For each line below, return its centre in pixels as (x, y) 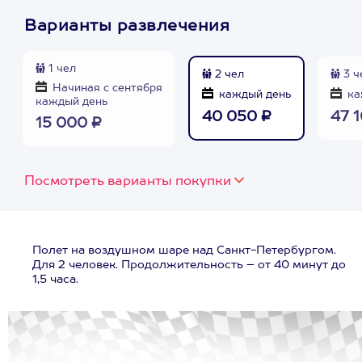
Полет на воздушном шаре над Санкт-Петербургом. (184, 250)
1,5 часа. (55, 280)
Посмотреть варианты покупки (128, 182)
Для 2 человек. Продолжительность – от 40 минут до (189, 265)
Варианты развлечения (127, 27)
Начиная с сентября (106, 88)
